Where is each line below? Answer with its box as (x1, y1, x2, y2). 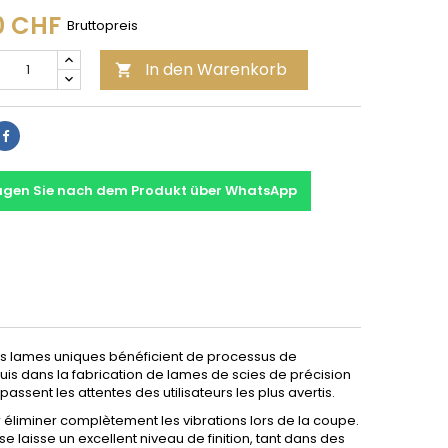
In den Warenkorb (145, 58, 287, 81)
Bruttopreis (67, 16, 138, 35)
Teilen (7, 125, 47, 144)
